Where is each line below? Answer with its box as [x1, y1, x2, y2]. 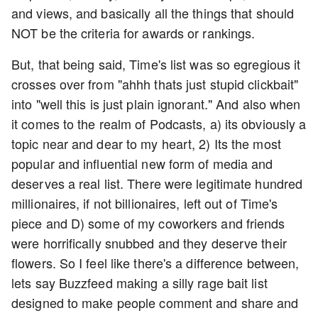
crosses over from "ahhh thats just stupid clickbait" [11, 75, 299, 93]
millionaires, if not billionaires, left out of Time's [11, 194, 278, 212]
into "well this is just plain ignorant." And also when [11, 94, 301, 113]
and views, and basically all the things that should [11, 4, 295, 22]
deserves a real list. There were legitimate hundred [11, 174, 303, 192]
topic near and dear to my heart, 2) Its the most [11, 134, 281, 153]
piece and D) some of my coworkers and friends [11, 214, 285, 232]
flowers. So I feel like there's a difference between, [11, 253, 300, 272]
